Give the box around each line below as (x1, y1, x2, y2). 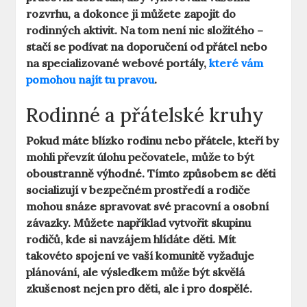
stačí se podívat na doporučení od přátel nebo (26, 40, 268, 54)
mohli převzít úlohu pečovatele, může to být (26, 150, 255, 164)
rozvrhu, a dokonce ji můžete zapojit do (26, 7, 236, 21)
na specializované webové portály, (26, 56, 210, 71)
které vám (209, 56, 264, 71)
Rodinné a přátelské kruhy (26, 103, 265, 128)
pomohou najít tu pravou (26, 73, 155, 87)
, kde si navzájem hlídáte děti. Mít (60, 232, 236, 247)
